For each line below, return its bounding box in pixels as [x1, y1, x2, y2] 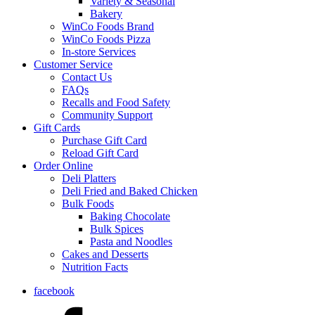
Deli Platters [62, 172, 116, 184]
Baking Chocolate [90, 210, 170, 222]
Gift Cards [34, 122, 80, 134]
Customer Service [34, 58, 112, 70]
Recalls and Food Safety [62, 96, 170, 108]
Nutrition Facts [62, 261, 128, 273]
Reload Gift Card [62, 147, 139, 159]
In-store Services [62, 46, 136, 58]
